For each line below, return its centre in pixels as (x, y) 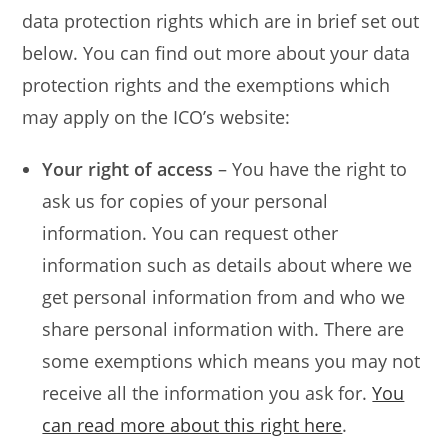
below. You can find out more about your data (216, 53)
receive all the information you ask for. (207, 393)
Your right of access (128, 169)
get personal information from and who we (224, 297)
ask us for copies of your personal (185, 201)
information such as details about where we (227, 265)
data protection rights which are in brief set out (221, 21)
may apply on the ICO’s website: (156, 117)
